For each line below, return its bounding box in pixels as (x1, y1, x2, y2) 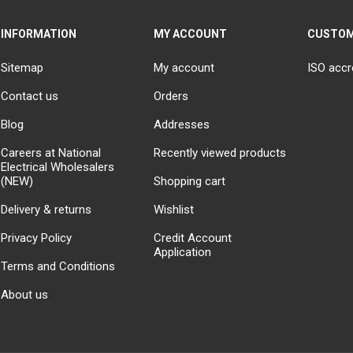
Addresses (154, 117, 210, 132)
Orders (154, 89, 189, 104)
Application (154, 245, 212, 260)
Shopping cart (154, 174, 226, 189)
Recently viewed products (154, 146, 287, 161)
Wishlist (154, 203, 195, 217)
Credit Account (154, 231, 232, 246)
